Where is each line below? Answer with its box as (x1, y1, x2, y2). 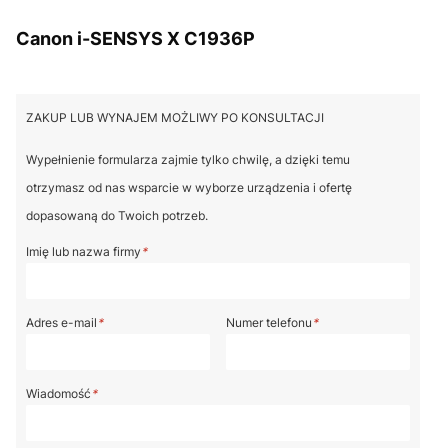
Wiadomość (26, 385, 91, 401)
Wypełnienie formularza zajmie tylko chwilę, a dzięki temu (26, 151, 350, 167)
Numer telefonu (225, 314, 312, 330)
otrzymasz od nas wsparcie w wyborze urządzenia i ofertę (26, 179, 352, 195)
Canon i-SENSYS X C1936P (16, 27, 255, 49)
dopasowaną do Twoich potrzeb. (26, 207, 208, 223)
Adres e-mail (26, 314, 97, 330)
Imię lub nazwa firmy (26, 243, 141, 259)
